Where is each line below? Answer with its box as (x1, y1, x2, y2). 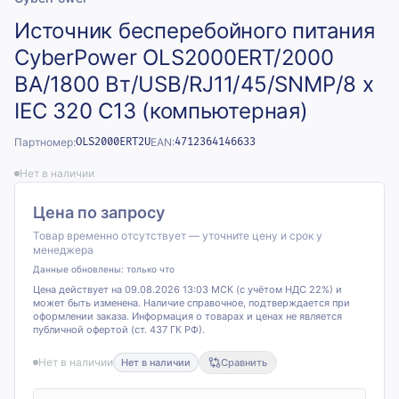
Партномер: (14, 135, 76, 149)
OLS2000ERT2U (76, 135, 151, 149)
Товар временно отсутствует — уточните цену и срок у (33, 229, 322, 242)
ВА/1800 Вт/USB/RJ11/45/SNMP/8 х (14, 71, 374, 97)
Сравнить (221, 356, 267, 369)
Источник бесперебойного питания (14, 18, 375, 44)
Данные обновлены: (33, 264, 126, 274)
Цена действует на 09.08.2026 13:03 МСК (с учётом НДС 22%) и (33, 283, 342, 296)
